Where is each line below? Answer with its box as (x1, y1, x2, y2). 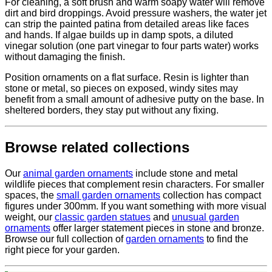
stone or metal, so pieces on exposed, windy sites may (5, 83, 238, 94)
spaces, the (5, 190, 56, 201)
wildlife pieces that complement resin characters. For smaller (5, 179, 264, 190)
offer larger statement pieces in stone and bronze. (50, 223, 264, 234)
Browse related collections (5, 139, 189, 156)
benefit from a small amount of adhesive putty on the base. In (5, 94, 264, 105)
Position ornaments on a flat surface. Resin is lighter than (5, 72, 249, 83)
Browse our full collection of (5, 234, 126, 245)
